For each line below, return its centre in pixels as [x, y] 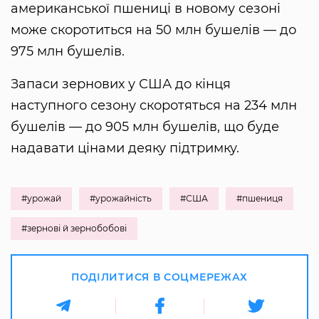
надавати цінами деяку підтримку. [125, 148]
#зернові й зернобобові [74, 228]
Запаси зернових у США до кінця [121, 84]
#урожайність [121, 198]
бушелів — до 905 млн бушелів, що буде [145, 126]
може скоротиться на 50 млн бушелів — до [153, 30]
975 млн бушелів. [68, 51]
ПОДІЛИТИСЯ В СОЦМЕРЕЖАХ [159, 277]
